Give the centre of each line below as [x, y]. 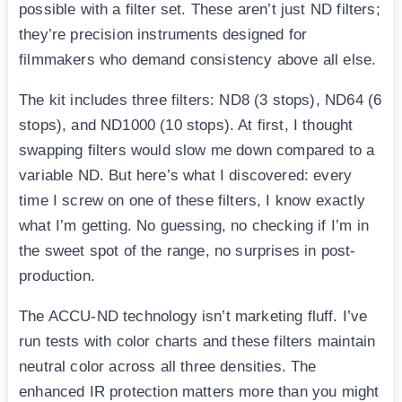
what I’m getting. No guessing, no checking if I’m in [194, 225]
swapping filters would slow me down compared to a [197, 150]
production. [57, 275]
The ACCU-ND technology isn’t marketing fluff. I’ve [193, 316]
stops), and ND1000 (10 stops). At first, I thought [186, 125]
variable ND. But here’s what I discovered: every [186, 175]
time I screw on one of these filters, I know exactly [192, 200]
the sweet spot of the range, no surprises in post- [188, 250]
